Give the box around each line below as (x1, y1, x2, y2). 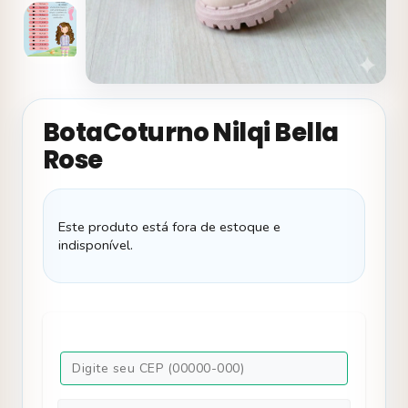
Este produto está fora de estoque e (58, 218, 280, 237)
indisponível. (58, 236, 133, 255)
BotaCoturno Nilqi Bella (43, 115, 339, 151)
